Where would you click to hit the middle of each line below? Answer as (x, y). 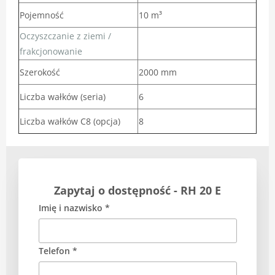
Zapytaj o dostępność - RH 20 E (137, 190)
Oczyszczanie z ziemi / (65, 36)
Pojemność (42, 15)
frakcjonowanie (51, 51)
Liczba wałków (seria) (63, 96)
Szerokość (40, 72)
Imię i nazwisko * (74, 208)
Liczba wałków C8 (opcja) (70, 121)
